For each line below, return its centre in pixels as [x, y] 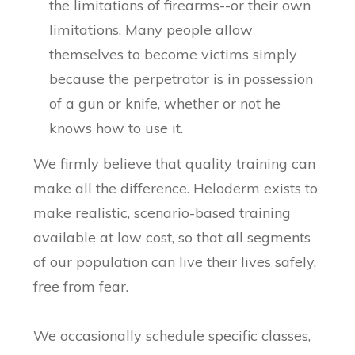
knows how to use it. [116, 128]
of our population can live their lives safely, [175, 262]
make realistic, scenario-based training [162, 213]
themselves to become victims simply [173, 55]
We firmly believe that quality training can [174, 164]
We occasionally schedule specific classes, [172, 336]
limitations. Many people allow [151, 30]
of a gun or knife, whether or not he [165, 104]
